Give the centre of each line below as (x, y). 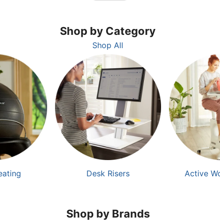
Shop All (108, 45)
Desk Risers (108, 174)
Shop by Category (108, 31)
